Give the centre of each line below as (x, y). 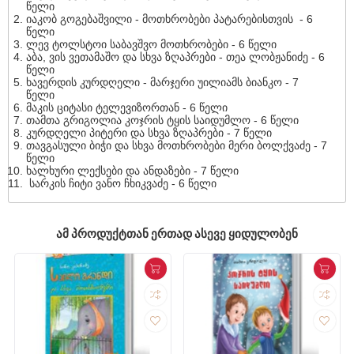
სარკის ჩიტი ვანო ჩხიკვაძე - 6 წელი (122, 183)
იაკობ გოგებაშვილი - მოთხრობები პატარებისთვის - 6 (170, 19)
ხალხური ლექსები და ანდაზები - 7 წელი (133, 170)
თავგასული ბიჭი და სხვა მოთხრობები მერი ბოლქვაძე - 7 (177, 145)
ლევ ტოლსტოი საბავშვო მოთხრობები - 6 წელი (152, 44)
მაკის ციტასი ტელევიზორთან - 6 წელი (127, 107)
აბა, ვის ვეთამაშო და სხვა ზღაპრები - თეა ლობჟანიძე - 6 (176, 56)
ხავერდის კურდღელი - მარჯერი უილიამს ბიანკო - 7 (163, 82)
